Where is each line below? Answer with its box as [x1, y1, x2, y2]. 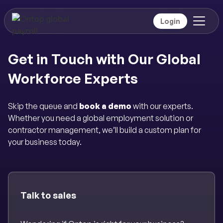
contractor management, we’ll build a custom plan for [8, 125, 201, 135]
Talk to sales [20, 189, 76, 201]
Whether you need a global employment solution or [8, 113, 193, 123]
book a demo [79, 101, 133, 111]
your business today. [8, 137, 82, 147]
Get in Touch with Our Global [8, 50, 201, 68]
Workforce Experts [8, 70, 138, 88]
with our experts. [133, 101, 193, 111]
